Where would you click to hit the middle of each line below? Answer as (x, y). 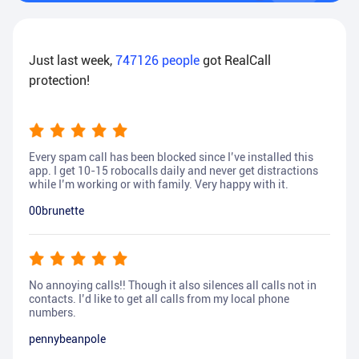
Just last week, (72, 61)
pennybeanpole (67, 339)
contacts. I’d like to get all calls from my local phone (159, 299)
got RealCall (237, 61)
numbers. (52, 313)
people (181, 61)
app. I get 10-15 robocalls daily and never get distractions (173, 171)
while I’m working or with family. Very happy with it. (159, 185)
